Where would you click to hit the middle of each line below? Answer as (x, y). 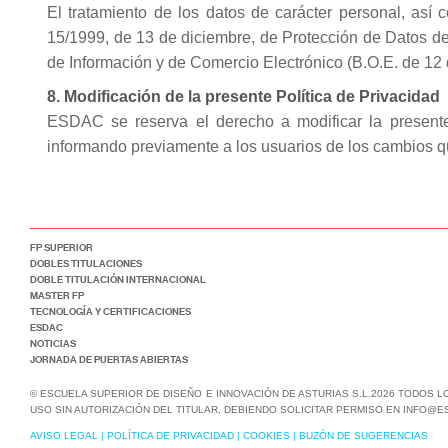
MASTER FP (57, 295)
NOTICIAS (53, 343)
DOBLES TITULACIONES (86, 263)
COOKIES (266, 435)
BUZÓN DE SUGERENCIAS (363, 435)
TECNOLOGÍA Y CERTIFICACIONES (110, 311)
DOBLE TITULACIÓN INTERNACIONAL (118, 279)
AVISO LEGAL (64, 435)
